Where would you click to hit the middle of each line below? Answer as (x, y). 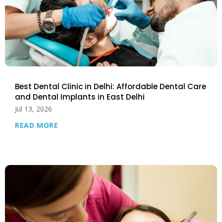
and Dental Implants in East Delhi (80, 97)
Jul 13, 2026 (34, 109)
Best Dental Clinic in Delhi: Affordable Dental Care (111, 86)
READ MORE (37, 125)
